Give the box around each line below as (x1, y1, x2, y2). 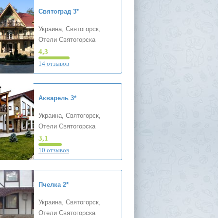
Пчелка (38, 181, 61, 188)
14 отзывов (38, 60, 69, 67)
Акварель (38, 94, 69, 102)
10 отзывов (38, 146, 69, 154)
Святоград (38, 8, 71, 15)
